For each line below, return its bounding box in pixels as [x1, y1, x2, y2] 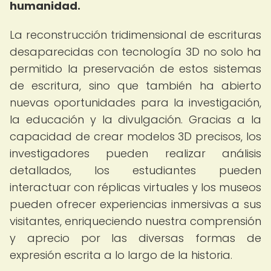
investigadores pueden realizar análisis [10, 146, 261, 161]
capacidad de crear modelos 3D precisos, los [10, 129, 261, 144]
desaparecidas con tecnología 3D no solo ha [10, 44, 261, 59]
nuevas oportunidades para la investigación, [10, 95, 261, 110]
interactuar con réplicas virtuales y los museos [10, 180, 261, 195]
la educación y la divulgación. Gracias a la [10, 112, 261, 127]
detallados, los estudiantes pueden [10, 163, 261, 178]
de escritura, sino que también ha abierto [10, 78, 261, 93]
